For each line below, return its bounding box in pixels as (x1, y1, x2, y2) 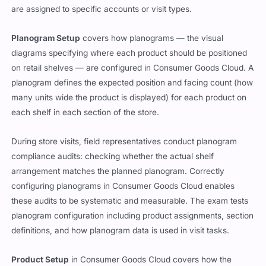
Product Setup (11, 255, 69, 265)
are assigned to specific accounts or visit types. (11, 4, 192, 14)
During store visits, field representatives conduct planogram (11, 137, 237, 147)
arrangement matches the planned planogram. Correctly (11, 166, 225, 176)
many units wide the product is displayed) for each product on (11, 93, 247, 103)
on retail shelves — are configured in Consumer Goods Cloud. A (11, 63, 254, 73)
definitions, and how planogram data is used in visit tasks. (11, 226, 230, 236)
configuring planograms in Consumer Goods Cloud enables (11, 181, 235, 191)
